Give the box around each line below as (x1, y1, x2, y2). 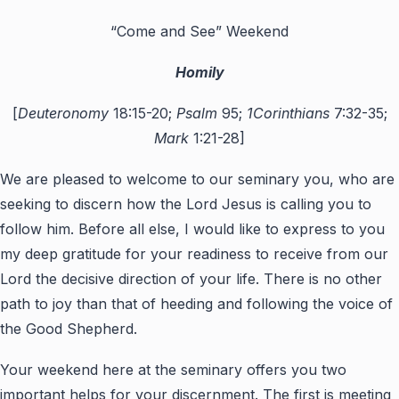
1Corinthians (246, 103, 330, 122)
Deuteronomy (17, 103, 109, 122)
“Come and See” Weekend (110, 21, 289, 40)
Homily (175, 62, 224, 81)
